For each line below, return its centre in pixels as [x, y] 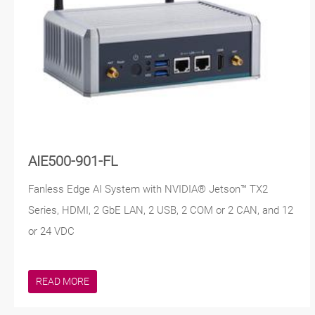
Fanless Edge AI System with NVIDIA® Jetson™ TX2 [148, 189]
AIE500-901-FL [73, 162]
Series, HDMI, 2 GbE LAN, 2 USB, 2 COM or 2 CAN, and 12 [161, 211]
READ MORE [63, 282]
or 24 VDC [51, 232]
